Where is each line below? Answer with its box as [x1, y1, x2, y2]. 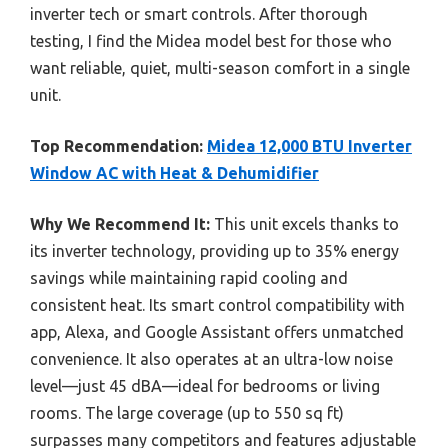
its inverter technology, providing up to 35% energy [30, 241, 399, 260]
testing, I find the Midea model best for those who [30, 31, 392, 50]
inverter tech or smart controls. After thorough [30, 4, 368, 23]
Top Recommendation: [30, 136, 203, 155]
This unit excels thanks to [210, 214, 399, 233]
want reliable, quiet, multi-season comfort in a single [30, 58, 410, 77]
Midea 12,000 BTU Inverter [207, 136, 412, 155]
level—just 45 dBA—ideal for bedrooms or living [30, 376, 380, 395]
